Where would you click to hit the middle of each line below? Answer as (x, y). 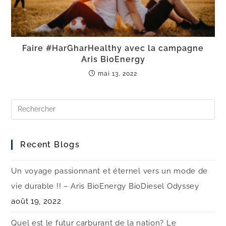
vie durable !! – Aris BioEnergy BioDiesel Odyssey (105, 186)
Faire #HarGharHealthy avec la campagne (113, 48)
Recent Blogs (50, 144)
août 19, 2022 (36, 201)
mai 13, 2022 (118, 73)
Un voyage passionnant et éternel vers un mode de (110, 171)
